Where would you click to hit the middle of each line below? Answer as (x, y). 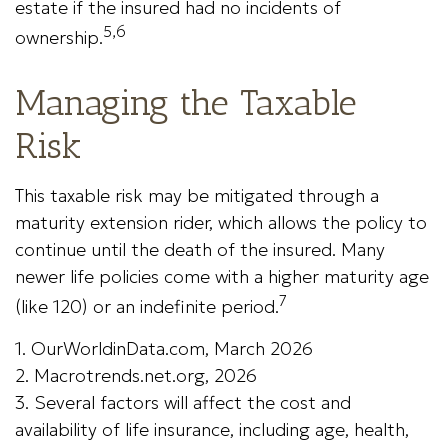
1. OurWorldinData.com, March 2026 (164, 348)
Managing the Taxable (186, 102)
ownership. (59, 37)
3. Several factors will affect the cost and (183, 402)
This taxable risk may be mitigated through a (197, 195)
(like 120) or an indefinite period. (147, 306)
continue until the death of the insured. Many (200, 249)
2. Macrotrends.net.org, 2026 (136, 375)
